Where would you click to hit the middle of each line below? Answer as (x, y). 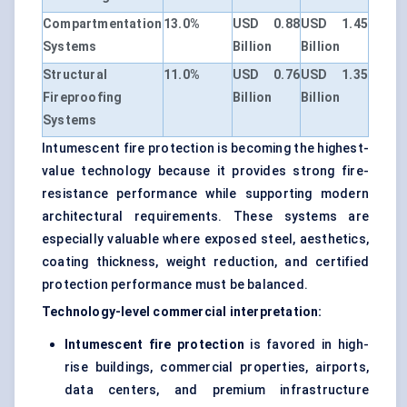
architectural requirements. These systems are (205, 217)
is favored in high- (306, 345)
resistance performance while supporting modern (205, 194)
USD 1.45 (334, 24)
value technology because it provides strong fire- (205, 171)
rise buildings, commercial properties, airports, (217, 367)
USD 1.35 (334, 75)
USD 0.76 (266, 75)
